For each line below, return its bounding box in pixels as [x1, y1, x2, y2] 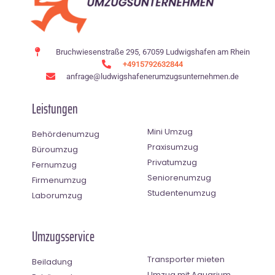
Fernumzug [32, 158, 77, 171]
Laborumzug [32, 189, 82, 201]
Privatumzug [147, 156, 197, 168]
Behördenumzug [32, 128, 99, 140]
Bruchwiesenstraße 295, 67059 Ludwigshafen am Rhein [55, 47, 250, 56]
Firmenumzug [32, 174, 87, 186]
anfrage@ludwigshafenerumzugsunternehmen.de [66, 71, 239, 81]
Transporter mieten [147, 253, 225, 265]
